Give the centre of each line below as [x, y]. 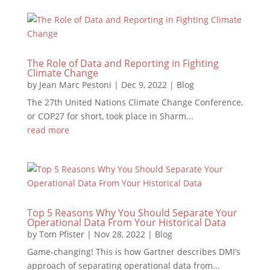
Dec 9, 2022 [144, 85]
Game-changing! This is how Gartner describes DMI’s [133, 252]
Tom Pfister [61, 234]
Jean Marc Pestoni [75, 85]
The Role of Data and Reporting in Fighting [123, 63]
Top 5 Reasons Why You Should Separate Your [132, 213]
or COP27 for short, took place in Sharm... [110, 116]
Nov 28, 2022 [119, 234]
